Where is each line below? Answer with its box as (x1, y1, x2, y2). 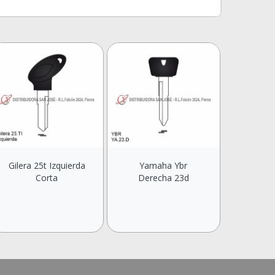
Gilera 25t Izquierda (8, 160, 85, 172)
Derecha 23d (137, 172, 189, 184)
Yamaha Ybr (139, 160, 187, 172)
